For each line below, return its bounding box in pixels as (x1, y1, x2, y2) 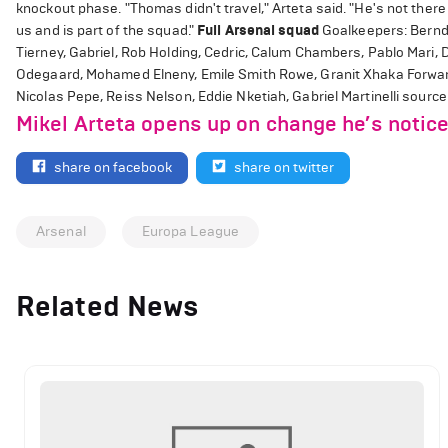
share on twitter (234, 158, 334, 176)
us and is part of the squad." (16, 22, 198, 39)
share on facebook (54, 158, 172, 176)
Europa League (141, 222, 240, 240)
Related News (16, 288, 200, 324)
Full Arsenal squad (197, 22, 319, 39)
